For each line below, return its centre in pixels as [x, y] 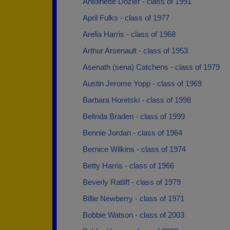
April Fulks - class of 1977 [126, 18]
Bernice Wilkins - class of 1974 [134, 149]
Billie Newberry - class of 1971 [133, 198]
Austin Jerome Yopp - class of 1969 [142, 83]
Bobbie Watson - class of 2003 [133, 215]
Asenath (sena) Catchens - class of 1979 [151, 67]
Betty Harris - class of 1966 [128, 166]
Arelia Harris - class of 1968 [129, 34]
